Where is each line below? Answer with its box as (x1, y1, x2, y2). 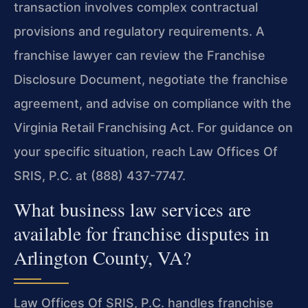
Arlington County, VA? (14, 245, 191, 271)
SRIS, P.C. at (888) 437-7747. (14, 168, 186, 183)
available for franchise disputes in (14, 221, 269, 247)
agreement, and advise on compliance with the (14, 96, 291, 111)
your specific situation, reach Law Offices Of (14, 144, 278, 159)
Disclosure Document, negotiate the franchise (14, 71, 288, 87)
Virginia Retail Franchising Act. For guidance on (14, 120, 293, 135)
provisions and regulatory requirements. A (14, 23, 265, 38)
